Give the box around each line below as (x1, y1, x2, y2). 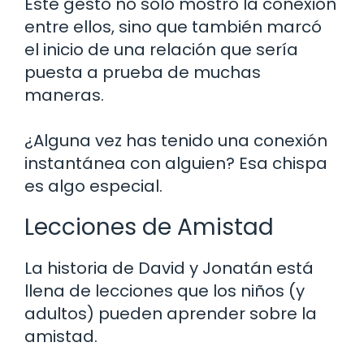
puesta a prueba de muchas (24, 60, 261, 84)
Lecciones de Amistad (24, 210, 274, 243)
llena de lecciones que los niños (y (24, 279, 305, 302)
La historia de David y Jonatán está (24, 256, 314, 279)
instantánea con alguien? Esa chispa (24, 151, 327, 175)
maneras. (24, 83, 104, 106)
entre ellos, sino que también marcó (24, 15, 322, 38)
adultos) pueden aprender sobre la (24, 301, 317, 325)
